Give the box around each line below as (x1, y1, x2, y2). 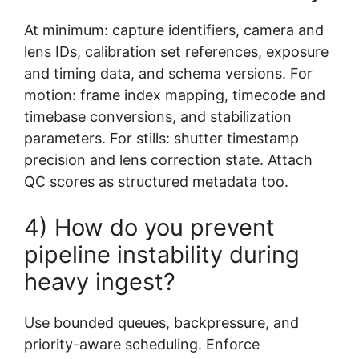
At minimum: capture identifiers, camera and (24, 21, 324, 38)
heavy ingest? (24, 267, 175, 296)
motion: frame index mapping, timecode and (24, 86, 325, 103)
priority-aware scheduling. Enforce (24, 335, 260, 353)
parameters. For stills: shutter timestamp (24, 129, 299, 147)
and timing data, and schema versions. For (24, 64, 313, 82)
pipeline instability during (24, 240, 300, 268)
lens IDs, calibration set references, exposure (24, 42, 329, 60)
